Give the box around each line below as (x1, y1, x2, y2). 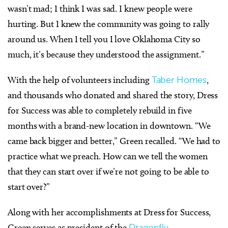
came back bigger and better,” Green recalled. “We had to (8, 135, 220, 147)
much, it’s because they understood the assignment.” (8, 49, 205, 61)
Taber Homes (151, 74, 207, 86)
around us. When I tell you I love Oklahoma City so (8, 34, 201, 45)
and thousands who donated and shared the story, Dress (8, 90, 218, 101)
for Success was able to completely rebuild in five (8, 105, 192, 117)
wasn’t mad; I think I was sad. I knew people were (8, 3, 192, 15)
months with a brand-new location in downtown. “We (8, 120, 211, 132)
